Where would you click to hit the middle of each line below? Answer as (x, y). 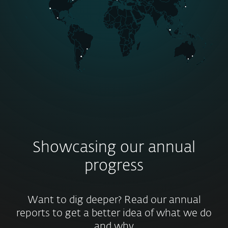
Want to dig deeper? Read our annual (114, 200)
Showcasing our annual (114, 148)
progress (114, 166)
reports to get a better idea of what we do (114, 213)
